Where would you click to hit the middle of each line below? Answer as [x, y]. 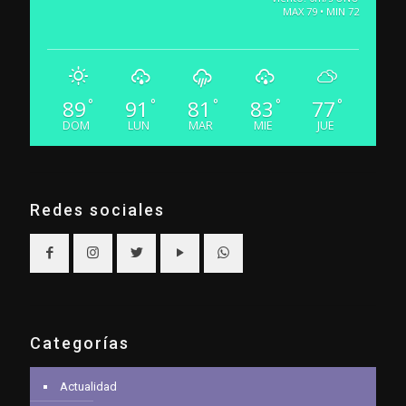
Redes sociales [97, 210]
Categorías [80, 343]
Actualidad [88, 387]
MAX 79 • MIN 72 [320, 11]
